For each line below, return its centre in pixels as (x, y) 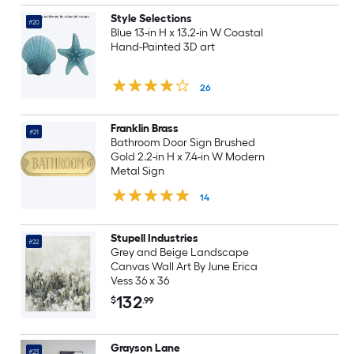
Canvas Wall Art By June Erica (184, 267)
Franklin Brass (144, 128)
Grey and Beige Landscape (179, 252)
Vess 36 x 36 (139, 281)
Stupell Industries (154, 238)
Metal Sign (137, 171)
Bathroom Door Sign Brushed (183, 143)
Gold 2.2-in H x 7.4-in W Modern (187, 157)
